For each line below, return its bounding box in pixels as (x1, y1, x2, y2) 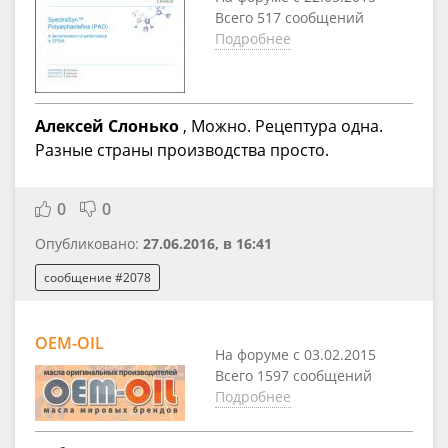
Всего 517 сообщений (215, 8, 364, 28)
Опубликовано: (35, 234, 143, 254)
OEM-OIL (35, 332, 104, 355)
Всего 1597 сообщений (215, 366, 372, 386)
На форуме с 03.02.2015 (215, 345, 376, 365)
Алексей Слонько (35, 115, 179, 138)
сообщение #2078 (44, 268, 151, 286)
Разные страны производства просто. (35, 139, 329, 162)
